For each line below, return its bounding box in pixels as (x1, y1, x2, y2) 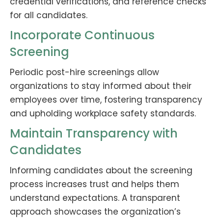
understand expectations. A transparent (10, 192, 180, 204)
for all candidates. (10, 9, 87, 21)
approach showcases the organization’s (10, 205, 181, 218)
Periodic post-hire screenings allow (10, 66, 159, 78)
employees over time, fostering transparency (10, 93, 202, 106)
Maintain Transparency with (10, 125, 178, 141)
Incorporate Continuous (10, 27, 155, 43)
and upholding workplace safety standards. (10, 107, 196, 119)
